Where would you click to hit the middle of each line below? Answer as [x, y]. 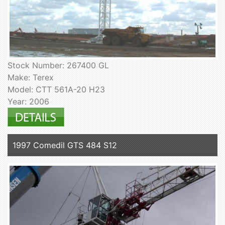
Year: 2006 [28, 102]
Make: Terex [31, 78]
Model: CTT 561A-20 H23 [56, 90]
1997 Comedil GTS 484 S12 [65, 145]
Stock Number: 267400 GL [58, 66]
